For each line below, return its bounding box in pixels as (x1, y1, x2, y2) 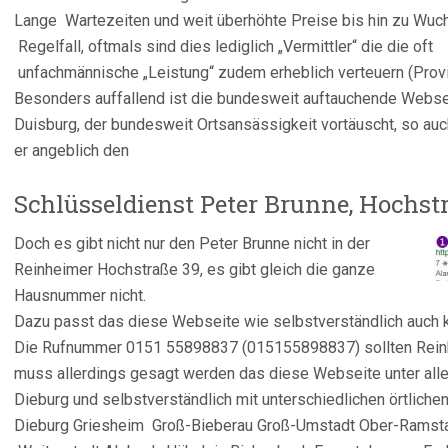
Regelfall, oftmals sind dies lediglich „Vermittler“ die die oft (14, 37, 433, 56)
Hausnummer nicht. (14, 286, 146, 305)
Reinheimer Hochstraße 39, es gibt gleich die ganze (14, 260, 375, 279)
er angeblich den (14, 141, 129, 160)
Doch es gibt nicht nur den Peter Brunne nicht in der (14, 234, 370, 253)
